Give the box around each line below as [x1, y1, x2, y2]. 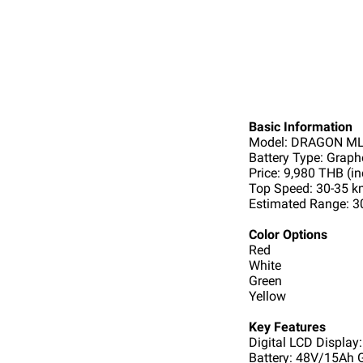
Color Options [249, 226, 327, 242]
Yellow [249, 288, 289, 304]
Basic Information [249, 118, 352, 135]
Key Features [249, 318, 326, 335]
